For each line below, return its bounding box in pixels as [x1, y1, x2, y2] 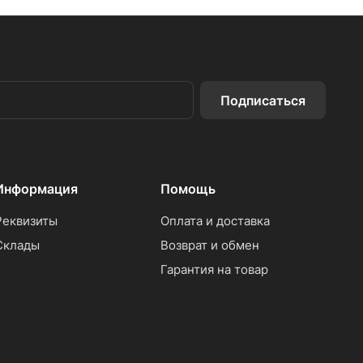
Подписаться [220, 92, 305, 109]
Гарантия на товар [160, 262, 268, 278]
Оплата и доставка [160, 213, 270, 229]
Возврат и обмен [160, 237, 259, 254]
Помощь [160, 181, 216, 198]
